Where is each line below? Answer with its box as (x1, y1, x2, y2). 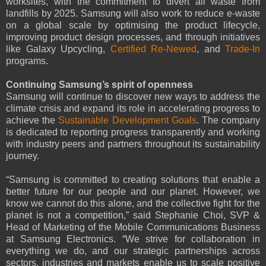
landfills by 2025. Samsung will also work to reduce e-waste (6, 8, 260, 19)
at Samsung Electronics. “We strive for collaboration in (6, 234, 260, 245)
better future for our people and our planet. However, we (6, 186, 260, 197)
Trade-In (225, 44, 260, 55)
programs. (6, 56, 48, 66)
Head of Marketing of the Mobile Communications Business (6, 222, 260, 233)
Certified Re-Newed (110, 44, 197, 55)
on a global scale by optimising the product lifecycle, (6, 20, 260, 31)
